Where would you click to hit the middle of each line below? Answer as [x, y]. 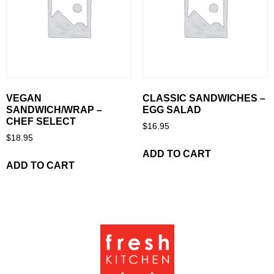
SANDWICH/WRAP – [54, 110]
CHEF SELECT [41, 122]
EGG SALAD [172, 110]
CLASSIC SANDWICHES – [204, 98]
